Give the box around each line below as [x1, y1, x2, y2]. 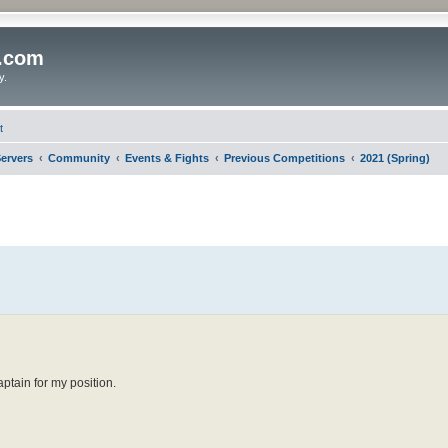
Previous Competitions [224, 151, 345, 164]
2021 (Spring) [360, 151, 430, 164]
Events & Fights [125, 151, 209, 164]
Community [48, 151, 110, 164]
